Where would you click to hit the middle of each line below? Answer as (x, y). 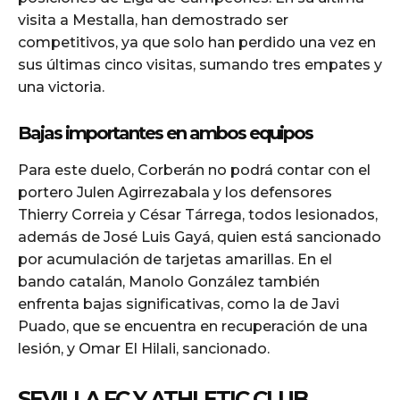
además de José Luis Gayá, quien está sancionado (200, 237)
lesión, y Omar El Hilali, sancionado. (144, 348)
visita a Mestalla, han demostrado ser (153, 20)
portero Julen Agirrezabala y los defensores (175, 192)
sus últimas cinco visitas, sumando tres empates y (200, 64)
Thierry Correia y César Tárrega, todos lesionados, (198, 214)
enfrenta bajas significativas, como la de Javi (179, 304)
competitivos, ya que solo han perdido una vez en (197, 42)
